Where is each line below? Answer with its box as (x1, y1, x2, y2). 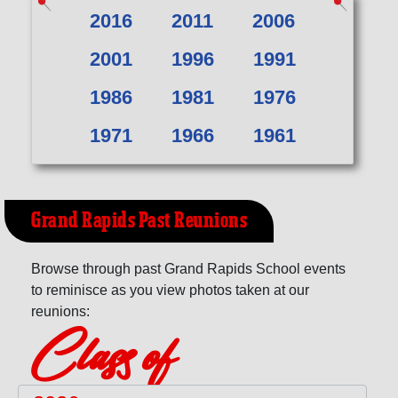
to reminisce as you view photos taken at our (31, 282, 309, 298)
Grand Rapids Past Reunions (31, 206, 247, 235)
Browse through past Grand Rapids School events (31, 260, 346, 276)
